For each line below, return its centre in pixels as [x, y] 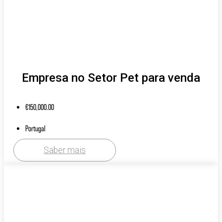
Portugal [35, 128]
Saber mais [65, 150]
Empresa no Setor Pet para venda [111, 78]
